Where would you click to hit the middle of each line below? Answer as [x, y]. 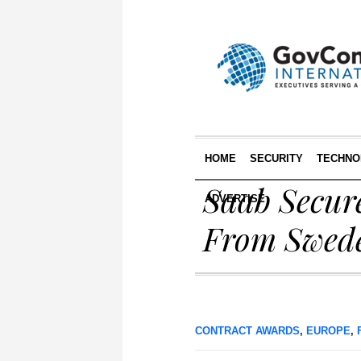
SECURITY [276, 158]
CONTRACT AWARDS [247, 331]
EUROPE [328, 331]
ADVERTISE [234, 199]
